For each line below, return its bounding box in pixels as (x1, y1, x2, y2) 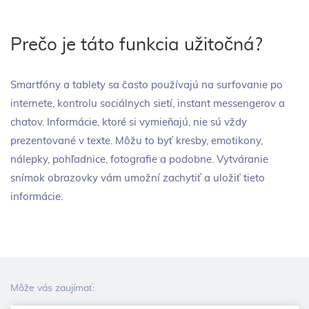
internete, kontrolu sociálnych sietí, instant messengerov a (10, 98, 285, 109)
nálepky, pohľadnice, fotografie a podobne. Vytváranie (10, 154, 268, 165)
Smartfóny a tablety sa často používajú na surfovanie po (10, 79, 283, 90)
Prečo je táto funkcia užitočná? (10, 35, 263, 54)
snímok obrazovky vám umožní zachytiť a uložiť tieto (10, 172, 265, 183)
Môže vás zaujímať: (10, 283, 94, 293)
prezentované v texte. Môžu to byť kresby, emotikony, (10, 135, 263, 146)
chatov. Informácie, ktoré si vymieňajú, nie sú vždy (10, 117, 247, 128)
